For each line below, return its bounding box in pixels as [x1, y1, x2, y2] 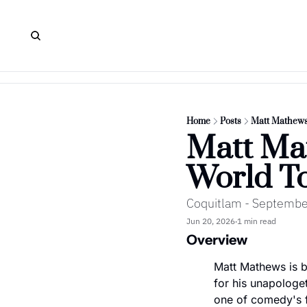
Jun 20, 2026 [186, 215, 235, 226]
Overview [186, 232, 247, 248]
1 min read [237, 215, 276, 226]
